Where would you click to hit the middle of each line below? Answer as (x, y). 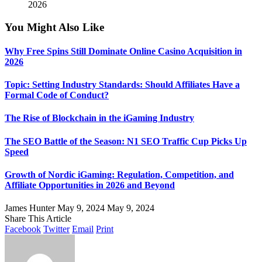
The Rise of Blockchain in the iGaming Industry (99, 118)
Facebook (23, 229)
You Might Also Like (54, 27)
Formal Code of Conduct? (57, 95)
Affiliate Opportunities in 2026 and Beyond (90, 185)
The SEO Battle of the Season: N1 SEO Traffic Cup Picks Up (126, 141)
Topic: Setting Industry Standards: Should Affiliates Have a (122, 85)
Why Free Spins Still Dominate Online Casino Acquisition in (123, 51)
